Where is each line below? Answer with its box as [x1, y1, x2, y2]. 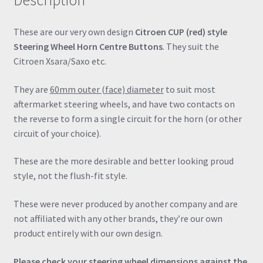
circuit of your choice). [13, 127, 101, 139]
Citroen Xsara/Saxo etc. [13, 55, 106, 67]
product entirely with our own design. [13, 227, 163, 239]
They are [13, 83, 50, 95]
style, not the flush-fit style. [13, 170, 127, 182]
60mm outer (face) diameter [49, 83, 164, 95]
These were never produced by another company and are [13, 197, 238, 210]
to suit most [163, 83, 215, 95]
